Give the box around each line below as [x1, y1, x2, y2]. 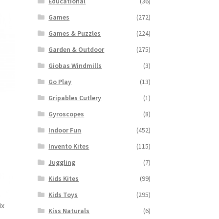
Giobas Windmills [48, 61, 102, 70]
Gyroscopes [48, 109, 85, 118]
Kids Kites [48, 174, 79, 183]
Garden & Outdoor [48, 44, 105, 54]
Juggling [48, 157, 76, 167]
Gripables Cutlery [48, 93, 102, 102]
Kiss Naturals [48, 206, 90, 215]
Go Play [48, 77, 72, 86]
